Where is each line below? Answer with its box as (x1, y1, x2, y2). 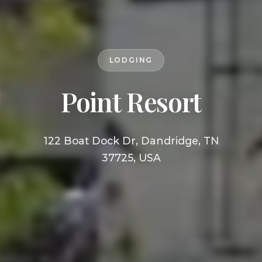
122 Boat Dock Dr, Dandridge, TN (43, 134, 219, 147)
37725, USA (101, 151, 161, 164)
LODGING (109, 55, 153, 64)
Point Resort (61, 84, 201, 119)
